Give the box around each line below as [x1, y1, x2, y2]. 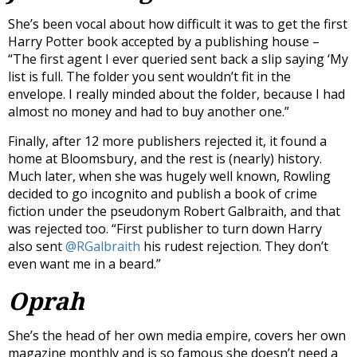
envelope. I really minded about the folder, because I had [8, 84, 345, 103]
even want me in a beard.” [8, 254, 161, 273]
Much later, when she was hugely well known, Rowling [8, 167, 331, 185]
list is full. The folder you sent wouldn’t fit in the [8, 67, 291, 85]
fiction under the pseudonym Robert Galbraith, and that [8, 202, 340, 220]
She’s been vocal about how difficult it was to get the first [8, 14, 347, 33]
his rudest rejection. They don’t [140, 237, 328, 255]
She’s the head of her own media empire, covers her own [8, 326, 346, 344]
